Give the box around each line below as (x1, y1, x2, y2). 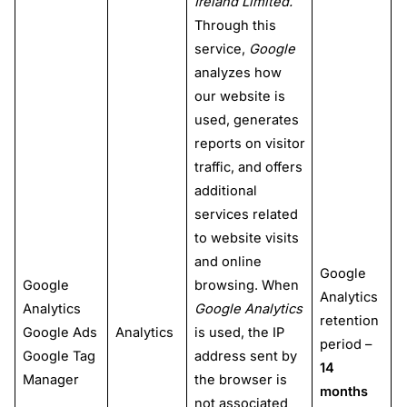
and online (194, 253, 262, 271)
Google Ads (22, 324, 97, 342)
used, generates (194, 112, 299, 129)
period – (319, 336, 372, 353)
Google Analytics (194, 301, 303, 318)
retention (319, 313, 379, 330)
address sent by (194, 348, 297, 365)
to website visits (194, 230, 299, 247)
